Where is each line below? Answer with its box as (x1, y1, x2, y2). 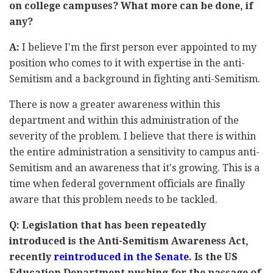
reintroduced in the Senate (54, 250, 189, 263)
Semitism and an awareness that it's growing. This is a (9, 161, 260, 174)
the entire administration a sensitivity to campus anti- (9, 146, 260, 158)
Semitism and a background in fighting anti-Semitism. (9, 73, 260, 85)
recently (9, 250, 54, 263)
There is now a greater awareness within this (9, 98, 220, 110)
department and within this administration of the (9, 114, 239, 126)
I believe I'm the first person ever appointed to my (22, 41, 257, 53)
